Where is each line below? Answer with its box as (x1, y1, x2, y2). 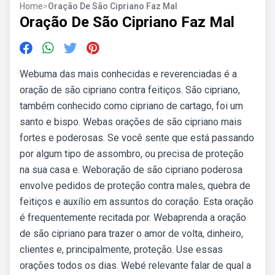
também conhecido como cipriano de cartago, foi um (20, 100, 243, 112)
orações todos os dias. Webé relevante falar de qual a (20, 260, 251, 271)
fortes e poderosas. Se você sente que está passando (20, 132, 254, 144)
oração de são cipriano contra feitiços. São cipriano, (20, 84, 240, 96)
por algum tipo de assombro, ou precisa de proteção (20, 148, 244, 160)
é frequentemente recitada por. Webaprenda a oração (20, 212, 246, 223)
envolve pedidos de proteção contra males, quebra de (20, 180, 250, 192)
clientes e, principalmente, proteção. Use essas (20, 244, 223, 255)
